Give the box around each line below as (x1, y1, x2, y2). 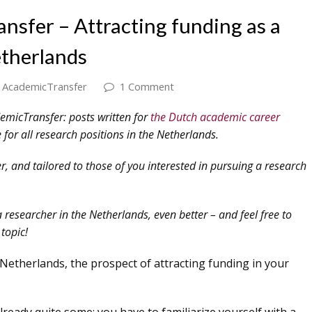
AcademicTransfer (2, 79, 87, 93)
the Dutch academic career (150, 109, 280, 125)
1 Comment (120, 79, 174, 93)
